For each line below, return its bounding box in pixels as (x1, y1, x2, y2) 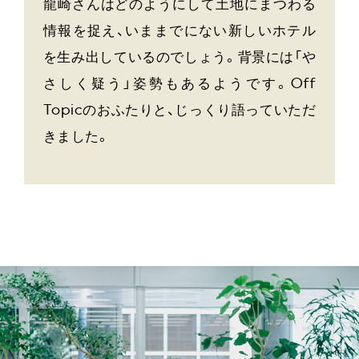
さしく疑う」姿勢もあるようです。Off (42, 78, 317, 92)
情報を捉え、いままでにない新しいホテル (42, 25, 317, 39)
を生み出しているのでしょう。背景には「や (42, 51, 317, 66)
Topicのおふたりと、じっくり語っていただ (42, 104, 317, 119)
